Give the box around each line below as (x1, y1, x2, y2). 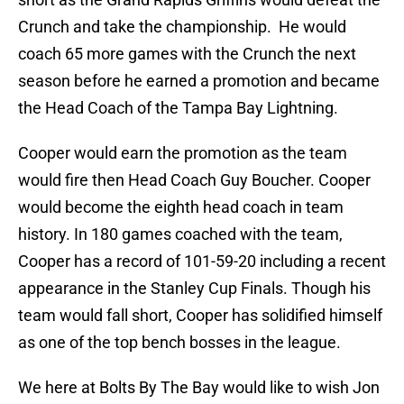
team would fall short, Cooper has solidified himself (18, 306, 382, 326)
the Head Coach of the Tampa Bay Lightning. (18, 98, 338, 118)
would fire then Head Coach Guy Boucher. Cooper (18, 170, 371, 190)
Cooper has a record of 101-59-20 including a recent (18, 252, 386, 271)
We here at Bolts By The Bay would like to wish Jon (18, 378, 380, 398)
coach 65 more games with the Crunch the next (18, 44, 356, 64)
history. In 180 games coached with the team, (18, 225, 343, 244)
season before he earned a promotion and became (18, 71, 380, 91)
